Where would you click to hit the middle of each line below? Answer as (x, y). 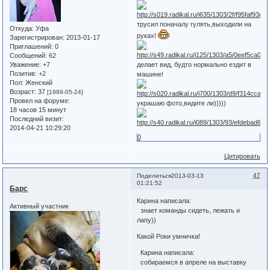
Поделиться (154, 175)
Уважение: (26, 64)
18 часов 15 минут (38, 109)
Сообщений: (29, 55)
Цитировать (242, 156)
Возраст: (23, 91)
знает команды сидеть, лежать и (188, 211)
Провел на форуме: (40, 100)
